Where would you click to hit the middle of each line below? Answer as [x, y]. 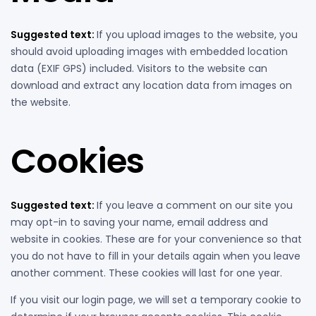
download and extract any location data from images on [151, 85]
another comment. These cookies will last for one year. [146, 273]
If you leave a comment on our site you [195, 205]
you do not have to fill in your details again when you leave [156, 256]
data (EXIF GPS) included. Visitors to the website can [139, 68]
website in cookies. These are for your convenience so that [156, 239]
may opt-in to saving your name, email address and [139, 222]
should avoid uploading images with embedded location [149, 51]
